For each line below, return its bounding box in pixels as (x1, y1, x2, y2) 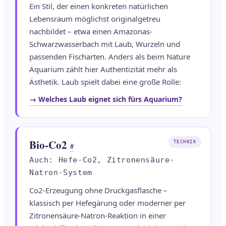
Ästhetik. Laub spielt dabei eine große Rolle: (29, 77, 181, 87)
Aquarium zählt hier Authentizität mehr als (29, 64, 177, 75)
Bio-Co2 (29, 137, 67, 153)
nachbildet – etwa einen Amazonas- (29, 26, 152, 37)
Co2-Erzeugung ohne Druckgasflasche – (29, 185, 167, 196)
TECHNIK (173, 139, 196, 145)
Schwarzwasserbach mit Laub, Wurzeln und (29, 39, 180, 49)
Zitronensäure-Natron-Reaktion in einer (29, 210, 166, 221)
